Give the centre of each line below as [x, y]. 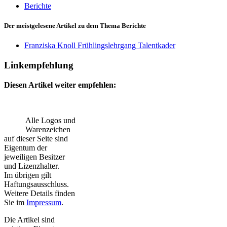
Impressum [44, 202]
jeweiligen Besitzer [34, 157]
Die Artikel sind [29, 219]
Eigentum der [26, 147]
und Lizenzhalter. [32, 166]
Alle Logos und [50, 120]
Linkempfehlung [39, 65]
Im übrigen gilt [28, 175]
